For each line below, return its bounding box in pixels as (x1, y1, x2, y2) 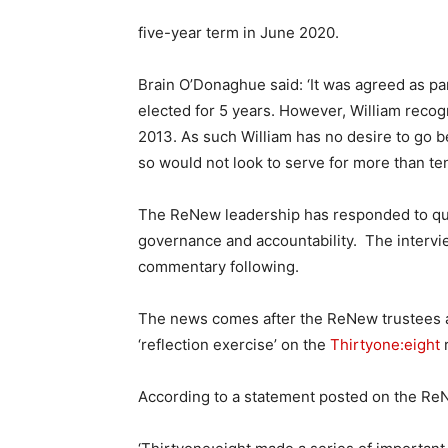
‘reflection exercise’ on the (138, 334, 330, 354)
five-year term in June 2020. (138, 22, 339, 42)
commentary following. (138, 256, 299, 276)
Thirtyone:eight (330, 334, 440, 354)
